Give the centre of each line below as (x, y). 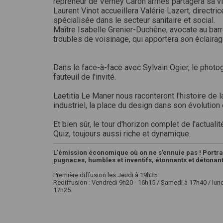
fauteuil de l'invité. (85, 77)
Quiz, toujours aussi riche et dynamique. (122, 134)
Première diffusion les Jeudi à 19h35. (106, 175)
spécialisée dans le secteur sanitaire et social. (134, 20)
